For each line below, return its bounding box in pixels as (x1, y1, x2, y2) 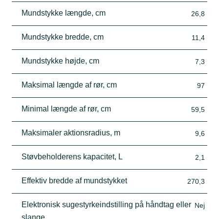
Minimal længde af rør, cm (22, 104, 111, 113)
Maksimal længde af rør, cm (22, 80, 117, 89)
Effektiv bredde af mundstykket (22, 176, 127, 185)
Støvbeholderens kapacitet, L (22, 152, 123, 161)
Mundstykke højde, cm (22, 56, 99, 65)
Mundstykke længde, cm (22, 8, 106, 17)
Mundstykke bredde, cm (22, 32, 104, 41)
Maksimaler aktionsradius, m (22, 128, 120, 137)
